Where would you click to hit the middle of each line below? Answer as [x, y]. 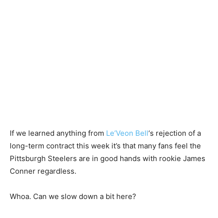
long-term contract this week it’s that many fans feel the [105, 145]
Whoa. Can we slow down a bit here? [73, 196]
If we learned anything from [58, 133]
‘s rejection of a [175, 133]
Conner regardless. [43, 171]
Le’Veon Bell [127, 133]
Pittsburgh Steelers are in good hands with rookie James [108, 158]
